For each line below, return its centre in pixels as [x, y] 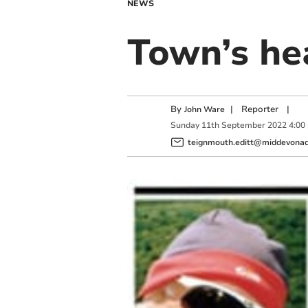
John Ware [204, 109]
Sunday [185, 125]
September [243, 125]
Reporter [260, 109]
